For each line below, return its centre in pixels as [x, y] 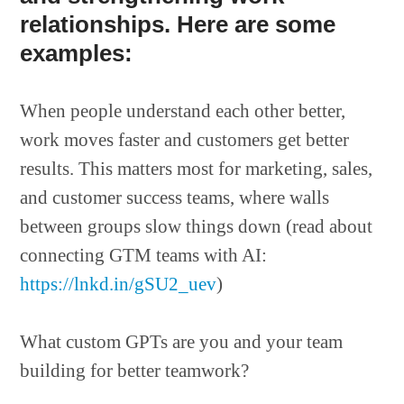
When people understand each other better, [183, 111]
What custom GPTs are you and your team [182, 342]
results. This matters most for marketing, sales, [197, 169]
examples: [77, 53]
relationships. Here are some [178, 24]
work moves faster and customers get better [185, 140]
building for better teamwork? [135, 371]
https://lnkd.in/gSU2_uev [119, 284]
